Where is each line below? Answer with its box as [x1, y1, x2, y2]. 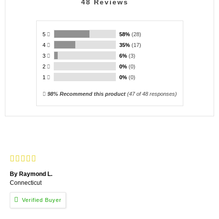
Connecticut [10, 179, 42, 186]
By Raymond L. [10, 171, 52, 177]
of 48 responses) [134, 91, 177, 97]
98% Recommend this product [47, 91, 127, 97]
